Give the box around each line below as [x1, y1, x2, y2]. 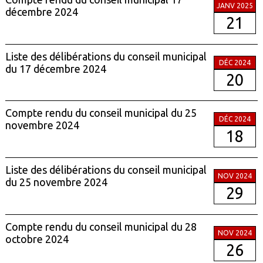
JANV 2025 [217, 2, 254, 10]
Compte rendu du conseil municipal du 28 [5, 220, 197, 232]
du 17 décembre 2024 [5, 62, 106, 75]
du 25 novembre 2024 [5, 176, 107, 188]
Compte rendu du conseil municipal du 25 [5, 107, 197, 119]
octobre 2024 [5, 232, 69, 245]
